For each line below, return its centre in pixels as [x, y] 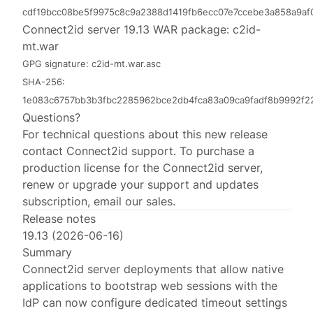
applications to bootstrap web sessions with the [150, 286]
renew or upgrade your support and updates [141, 184]
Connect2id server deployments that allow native [153, 269]
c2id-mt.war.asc [126, 64]
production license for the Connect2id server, [143, 168]
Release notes [59, 219]
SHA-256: [44, 82]
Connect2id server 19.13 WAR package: [128, 29]
